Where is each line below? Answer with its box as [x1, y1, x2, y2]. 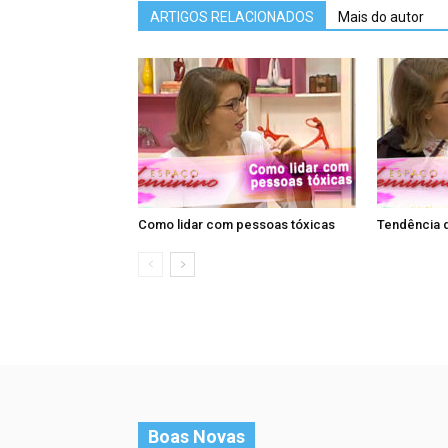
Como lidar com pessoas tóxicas [138, 216, 335, 232]
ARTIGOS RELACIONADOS [150, 8, 314, 25]
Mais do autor [338, 8, 424, 25]
